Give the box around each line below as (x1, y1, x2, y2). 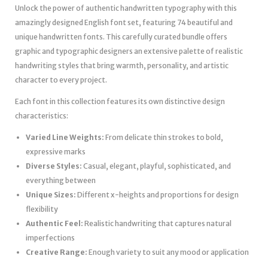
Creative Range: (26, 247, 87, 257)
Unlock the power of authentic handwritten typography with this (15, 3, 237, 13)
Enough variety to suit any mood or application (87, 247, 249, 257)
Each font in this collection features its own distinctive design (15, 96, 225, 106)
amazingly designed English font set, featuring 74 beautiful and (15, 17, 233, 27)
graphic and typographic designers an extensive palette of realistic (15, 46, 243, 56)
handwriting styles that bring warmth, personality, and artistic (15, 60, 229, 70)
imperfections (26, 233, 75, 242)
